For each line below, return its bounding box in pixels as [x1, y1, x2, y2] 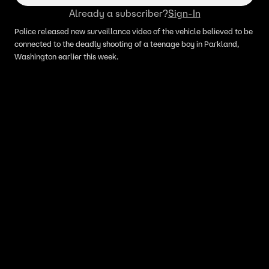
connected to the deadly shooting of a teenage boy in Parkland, [14, 39, 239, 49]
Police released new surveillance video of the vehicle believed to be [14, 26, 253, 37]
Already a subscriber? [68, 7, 168, 19]
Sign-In [168, 7, 201, 19]
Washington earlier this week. [14, 52, 118, 62]
